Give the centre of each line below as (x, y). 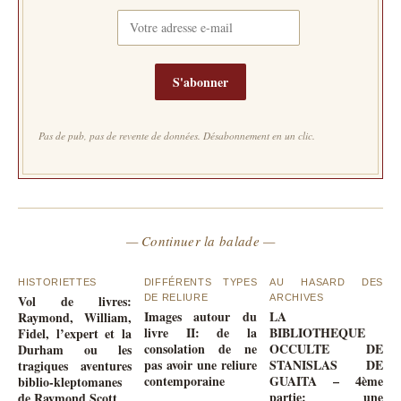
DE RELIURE (176, 297)
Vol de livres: (75, 301)
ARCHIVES (297, 297)
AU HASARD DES (326, 282)
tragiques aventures (75, 365)
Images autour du (200, 316)
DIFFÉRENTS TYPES (200, 282)
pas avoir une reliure (200, 364)
